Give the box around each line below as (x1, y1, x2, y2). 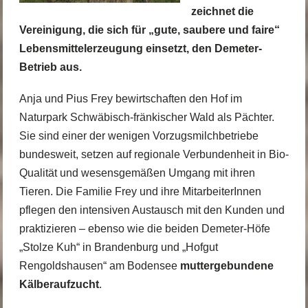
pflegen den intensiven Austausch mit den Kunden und (19, 204, 285, 217)
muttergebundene (179, 260, 274, 272)
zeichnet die (190, 5, 254, 17)
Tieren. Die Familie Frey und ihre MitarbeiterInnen (19, 186, 261, 198)
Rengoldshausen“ (19, 260, 107, 272)
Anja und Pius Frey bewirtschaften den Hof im (19, 93, 242, 105)
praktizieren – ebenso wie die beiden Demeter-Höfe (19, 223, 270, 235)
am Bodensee (106, 260, 180, 272)
